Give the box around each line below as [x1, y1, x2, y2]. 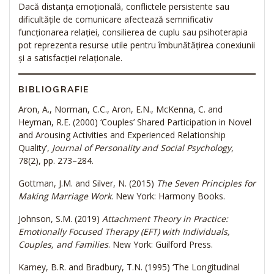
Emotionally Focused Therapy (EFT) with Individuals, [18, 226, 230, 238]
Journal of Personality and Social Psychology [52, 142, 231, 154]
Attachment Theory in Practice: [102, 213, 228, 225]
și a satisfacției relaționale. [18, 52, 122, 64]
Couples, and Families [18, 239, 108, 251]
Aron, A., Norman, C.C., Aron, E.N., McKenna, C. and [18, 103, 223, 116]
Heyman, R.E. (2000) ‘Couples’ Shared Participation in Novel [18, 116, 251, 128]
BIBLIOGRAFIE [18, 84, 89, 95]
